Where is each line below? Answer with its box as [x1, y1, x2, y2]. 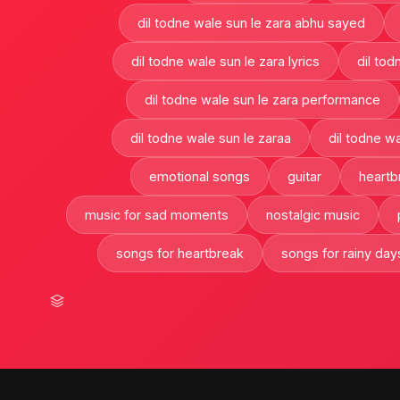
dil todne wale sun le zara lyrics [131, 53, 320, 69]
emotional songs [149, 168, 250, 184]
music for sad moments [84, 206, 229, 222]
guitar [287, 168, 321, 184]
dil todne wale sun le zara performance [144, 91, 380, 107]
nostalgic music [265, 206, 360, 222]
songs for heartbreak [115, 245, 244, 261]
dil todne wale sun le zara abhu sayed [137, 14, 365, 30]
